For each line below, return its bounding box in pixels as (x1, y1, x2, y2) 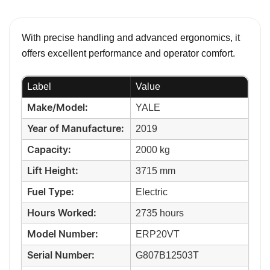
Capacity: (27, 145, 71, 155)
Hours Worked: (27, 209, 96, 219)
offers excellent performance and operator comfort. (22, 48, 235, 59)
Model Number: (27, 230, 98, 240)
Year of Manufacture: (27, 124, 124, 134)
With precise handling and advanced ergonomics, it (22, 33, 240, 43)
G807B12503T (136, 250, 199, 261)
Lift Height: (27, 166, 78, 177)
